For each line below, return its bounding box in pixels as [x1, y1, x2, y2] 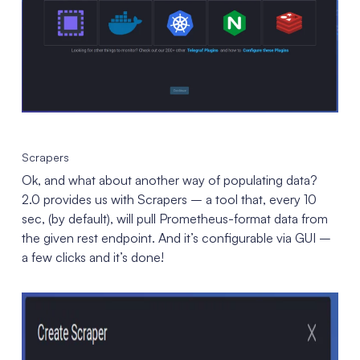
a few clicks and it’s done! [21, 248, 164, 265]
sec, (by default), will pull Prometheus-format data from [21, 210, 328, 227]
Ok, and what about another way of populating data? [21, 171, 317, 188]
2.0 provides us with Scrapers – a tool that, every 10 [21, 190, 317, 207]
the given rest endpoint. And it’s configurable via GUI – [21, 229, 331, 246]
